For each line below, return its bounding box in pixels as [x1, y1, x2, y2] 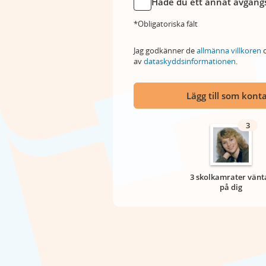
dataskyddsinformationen [144, 56, 236, 66]
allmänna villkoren [197, 45, 261, 56]
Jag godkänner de [134, 45, 197, 56]
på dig [220, 182, 242, 192]
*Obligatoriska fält [134, 18, 198, 29]
